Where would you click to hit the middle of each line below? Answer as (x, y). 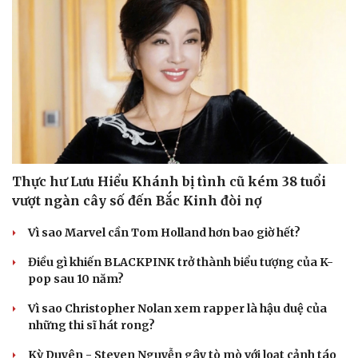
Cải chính (38, 101)
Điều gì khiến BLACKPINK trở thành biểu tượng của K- (181, 262)
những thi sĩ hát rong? (91, 325)
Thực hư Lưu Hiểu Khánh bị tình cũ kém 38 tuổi (169, 181)
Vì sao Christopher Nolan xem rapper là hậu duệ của (177, 308)
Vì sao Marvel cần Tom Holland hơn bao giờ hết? (164, 232)
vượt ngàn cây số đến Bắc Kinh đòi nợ (137, 200)
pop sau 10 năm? (76, 278)
